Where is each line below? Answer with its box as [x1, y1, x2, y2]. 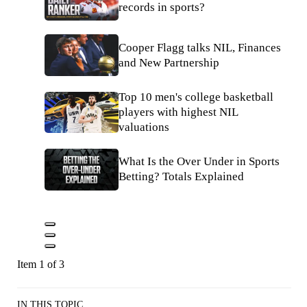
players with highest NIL [119, 105, 238, 119]
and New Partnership [119, 56, 219, 69]
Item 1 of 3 [17, 258, 64, 270]
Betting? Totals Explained [119, 170, 244, 184]
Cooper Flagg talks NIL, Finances [119, 40, 281, 54]
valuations [119, 120, 169, 134]
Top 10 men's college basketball [119, 90, 273, 103]
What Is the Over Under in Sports [119, 155, 280, 169]
